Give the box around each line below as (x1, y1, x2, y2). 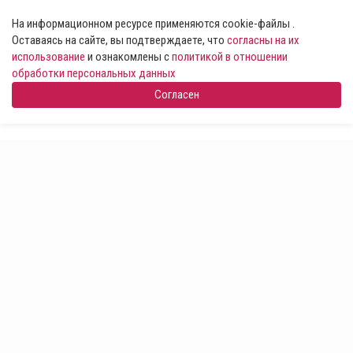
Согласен (154, 87, 199, 102)
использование (12, 50, 85, 64)
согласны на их (227, 33, 299, 47)
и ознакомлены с (85, 50, 172, 64)
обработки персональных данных (12, 66, 176, 80)
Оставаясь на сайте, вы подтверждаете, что (12, 33, 227, 47)
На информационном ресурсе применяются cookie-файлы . (12, 17, 295, 31)
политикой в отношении (172, 50, 288, 64)
